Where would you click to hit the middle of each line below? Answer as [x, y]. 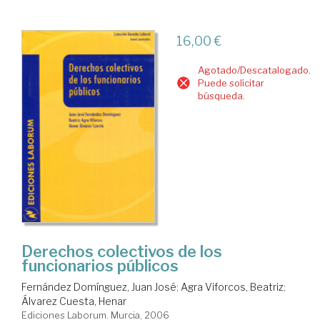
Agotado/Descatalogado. [254, 70]
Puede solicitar [231, 83]
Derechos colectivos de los [122, 252]
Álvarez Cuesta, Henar [74, 301]
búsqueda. [221, 96]
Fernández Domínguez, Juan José [99, 287]
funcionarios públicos [100, 266]
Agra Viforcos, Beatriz [232, 287]
